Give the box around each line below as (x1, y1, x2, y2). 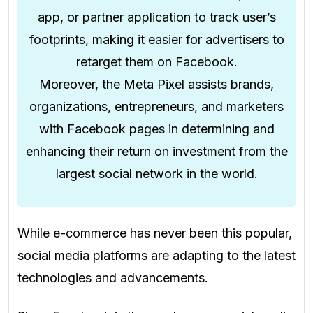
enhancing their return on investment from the (25, 144, 288, 159)
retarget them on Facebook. (75, 54, 238, 70)
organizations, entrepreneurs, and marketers (29, 99, 284, 115)
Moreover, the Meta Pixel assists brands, (39, 77, 274, 92)
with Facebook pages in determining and (38, 122, 275, 137)
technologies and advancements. (17, 270, 208, 286)
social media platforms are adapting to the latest (17, 248, 296, 263)
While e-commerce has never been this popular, (17, 226, 292, 241)
